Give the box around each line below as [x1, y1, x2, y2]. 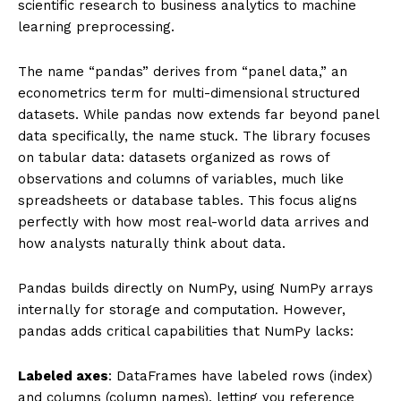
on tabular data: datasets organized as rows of [18, 149, 329, 166]
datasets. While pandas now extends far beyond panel [18, 106, 379, 123]
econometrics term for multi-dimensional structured [18, 84, 360, 101]
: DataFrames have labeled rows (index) [108, 367, 372, 384]
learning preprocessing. [18, 18, 175, 35]
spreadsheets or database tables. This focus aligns [18, 192, 357, 209]
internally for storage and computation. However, [18, 301, 346, 318]
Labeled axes [18, 367, 108, 384]
